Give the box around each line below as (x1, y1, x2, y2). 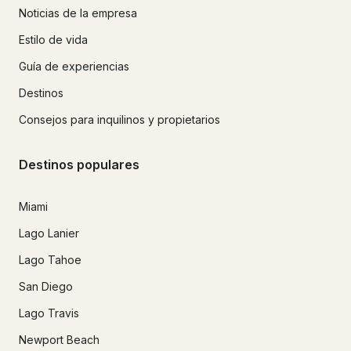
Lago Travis (19, 306, 79, 320)
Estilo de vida (19, 33, 88, 47)
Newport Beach (19, 332, 100, 346)
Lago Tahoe (19, 252, 81, 266)
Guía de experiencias (19, 60, 129, 74)
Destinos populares (19, 156, 139, 172)
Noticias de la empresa (19, 6, 137, 20)
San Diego (19, 279, 73, 293)
